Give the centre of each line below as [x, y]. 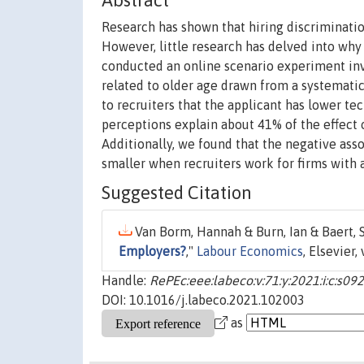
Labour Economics [250, 251]
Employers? [152, 251]
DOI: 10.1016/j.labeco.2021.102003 [203, 300]
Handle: [126, 281]
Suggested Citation [177, 193]
